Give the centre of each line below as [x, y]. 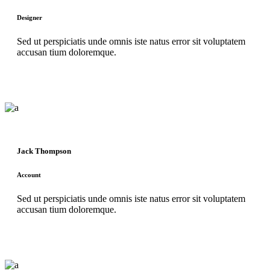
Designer [30, 17]
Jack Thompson [44, 151]
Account [29, 174]
